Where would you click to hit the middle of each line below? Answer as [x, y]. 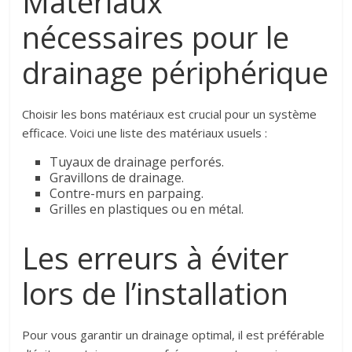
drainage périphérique [176, 72]
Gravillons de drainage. [117, 177]
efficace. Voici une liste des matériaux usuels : [145, 132]
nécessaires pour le [156, 37]
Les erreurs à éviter [156, 257]
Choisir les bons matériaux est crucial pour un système [170, 114]
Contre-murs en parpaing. [127, 193]
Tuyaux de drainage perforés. [137, 161]
